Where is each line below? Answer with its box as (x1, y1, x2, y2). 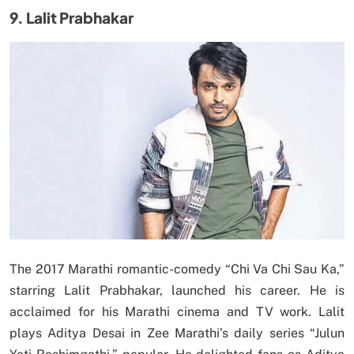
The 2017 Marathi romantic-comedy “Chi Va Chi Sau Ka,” (9, 262, 345, 277)
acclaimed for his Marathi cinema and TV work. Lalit (9, 304, 345, 320)
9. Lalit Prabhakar (9, 8, 134, 28)
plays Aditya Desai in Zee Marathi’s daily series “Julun (9, 326, 345, 341)
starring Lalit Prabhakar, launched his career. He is (9, 283, 345, 299)
